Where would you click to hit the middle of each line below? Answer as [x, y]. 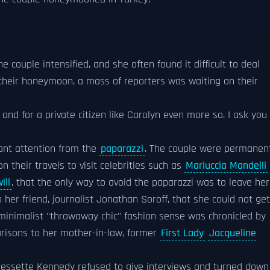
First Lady [182, 233]
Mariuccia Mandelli [226, 166]
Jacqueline [233, 233]
